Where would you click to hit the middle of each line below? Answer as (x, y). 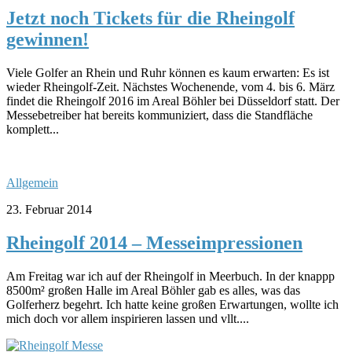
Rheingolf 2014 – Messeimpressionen (154, 242)
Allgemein (32, 182)
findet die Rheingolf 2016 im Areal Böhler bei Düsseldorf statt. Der (173, 101)
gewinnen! (48, 39)
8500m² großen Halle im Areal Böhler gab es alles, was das (153, 290)
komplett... (33, 129)
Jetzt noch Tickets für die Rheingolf (150, 18)
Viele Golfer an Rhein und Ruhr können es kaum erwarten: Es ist (168, 72)
